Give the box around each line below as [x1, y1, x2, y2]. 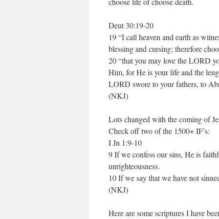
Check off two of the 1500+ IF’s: [109, 126, 210, 136]
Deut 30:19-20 [109, 20, 153, 30]
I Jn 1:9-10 [109, 137, 142, 148]
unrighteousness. [109, 161, 160, 171]
